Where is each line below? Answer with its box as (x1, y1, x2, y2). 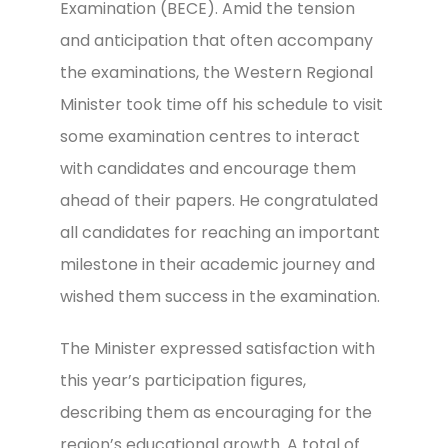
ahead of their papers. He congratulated (60, 189, 378, 212)
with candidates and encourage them (60, 157, 356, 180)
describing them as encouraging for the (60, 401, 372, 424)
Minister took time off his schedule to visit (60, 93, 383, 116)
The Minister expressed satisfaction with (60, 337, 375, 360)
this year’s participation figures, (60, 369, 306, 392)
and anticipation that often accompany (60, 29, 373, 52)
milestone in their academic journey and (60, 253, 375, 276)
